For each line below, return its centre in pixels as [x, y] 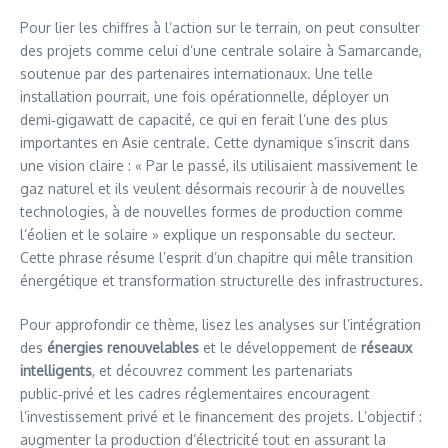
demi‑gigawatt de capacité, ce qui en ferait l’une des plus [204, 119]
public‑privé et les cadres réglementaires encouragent [195, 393]
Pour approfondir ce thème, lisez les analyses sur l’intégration [220, 324]
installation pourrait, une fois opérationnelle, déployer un [204, 96]
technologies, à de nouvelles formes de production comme [211, 211]
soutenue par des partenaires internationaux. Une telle [196, 73]
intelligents [56, 370]
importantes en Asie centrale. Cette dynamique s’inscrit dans [215, 142]
